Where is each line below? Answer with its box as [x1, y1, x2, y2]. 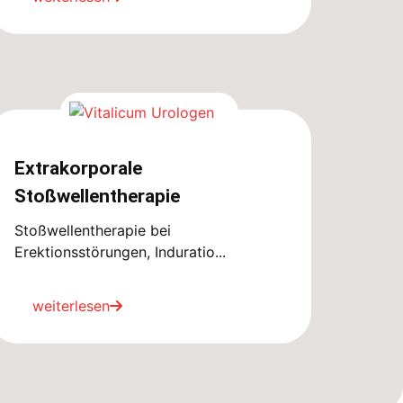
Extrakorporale [14, 157, 142, 179]
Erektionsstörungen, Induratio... [14, 242, 226, 261]
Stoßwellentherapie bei [14, 220, 171, 239]
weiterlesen [32, 296, 110, 315]
